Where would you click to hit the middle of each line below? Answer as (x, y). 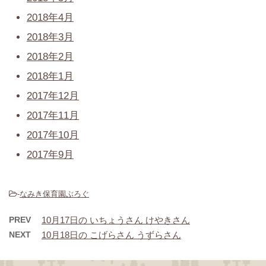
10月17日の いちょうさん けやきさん (116, 220)
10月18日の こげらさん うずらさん (111, 235)
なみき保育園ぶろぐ (54, 194)
